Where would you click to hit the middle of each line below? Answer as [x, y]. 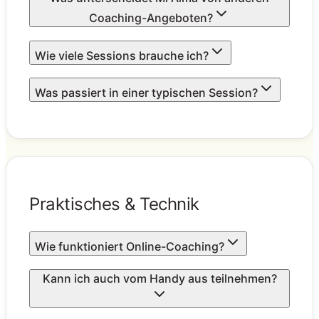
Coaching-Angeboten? [151, 17]
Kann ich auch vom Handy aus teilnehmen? [159, 278]
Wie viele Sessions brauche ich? [122, 55]
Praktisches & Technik [114, 204]
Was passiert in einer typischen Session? [146, 93]
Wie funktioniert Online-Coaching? [130, 246]
